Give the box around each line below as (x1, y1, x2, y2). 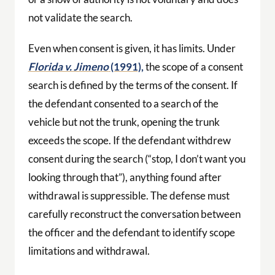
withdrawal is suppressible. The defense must (28, 188, 230, 202)
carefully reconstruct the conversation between (28, 207, 241, 220)
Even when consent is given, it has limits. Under (28, 41, 236, 55)
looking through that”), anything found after (28, 170, 222, 184)
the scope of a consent (143, 60, 243, 73)
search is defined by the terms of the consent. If (28, 78, 238, 91)
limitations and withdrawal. (28, 244, 150, 257)
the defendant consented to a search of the (28, 96, 219, 110)
